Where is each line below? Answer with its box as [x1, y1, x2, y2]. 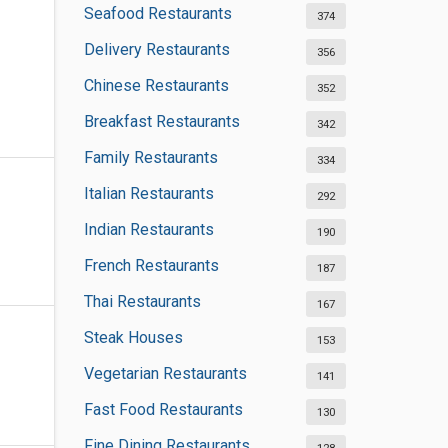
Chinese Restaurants [83, 76, 229, 95]
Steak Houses [83, 328, 183, 347]
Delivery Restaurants [83, 40, 230, 59]
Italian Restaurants [83, 184, 214, 203]
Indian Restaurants [83, 220, 214, 239]
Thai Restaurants [83, 292, 201, 311]
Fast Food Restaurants [83, 400, 243, 419]
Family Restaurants [83, 148, 218, 167]
